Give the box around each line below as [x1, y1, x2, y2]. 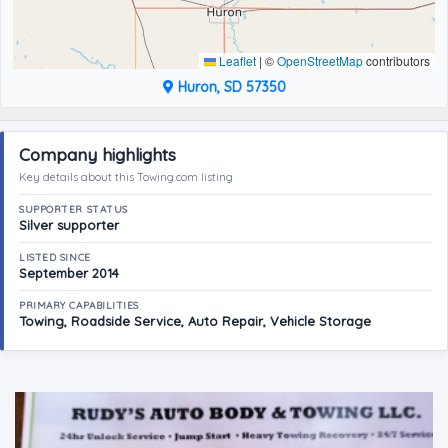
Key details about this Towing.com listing [19, 170, 233, 184]
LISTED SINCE [19, 251, 91, 264]
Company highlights [19, 144, 176, 165]
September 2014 [19, 265, 119, 281]
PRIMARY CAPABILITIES [19, 299, 139, 312]
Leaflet [216, 52, 256, 69]
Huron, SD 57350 [173, 78, 286, 96]
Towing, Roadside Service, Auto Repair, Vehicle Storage [19, 313, 371, 329]
